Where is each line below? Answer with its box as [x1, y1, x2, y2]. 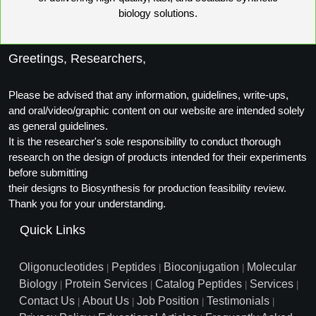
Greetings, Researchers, [8, 51, 146, 66]
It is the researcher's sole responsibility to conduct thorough [8, 135, 281, 147]
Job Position [137, 294, 199, 307]
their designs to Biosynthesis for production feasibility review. [8, 181, 286, 194]
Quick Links [20, 222, 85, 237]
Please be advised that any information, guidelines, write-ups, [8, 88, 288, 101]
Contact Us [19, 294, 75, 307]
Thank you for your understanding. [8, 197, 166, 209]
